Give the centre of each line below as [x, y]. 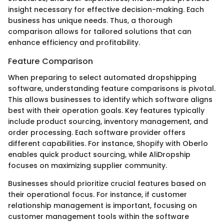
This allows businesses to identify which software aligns [110, 99]
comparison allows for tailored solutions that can [100, 32]
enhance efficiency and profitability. [74, 43]
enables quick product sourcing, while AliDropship [99, 154]
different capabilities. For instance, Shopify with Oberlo [108, 143]
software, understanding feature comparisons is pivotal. [112, 88]
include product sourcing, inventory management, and [108, 121]
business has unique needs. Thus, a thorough [90, 21]
